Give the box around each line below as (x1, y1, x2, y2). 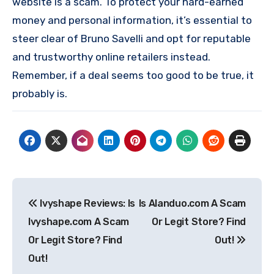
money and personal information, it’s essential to (12, 14, 252, 26)
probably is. (12, 87, 67, 100)
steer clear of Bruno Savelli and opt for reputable (12, 32, 251, 45)
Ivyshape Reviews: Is (37, 198, 135, 209)
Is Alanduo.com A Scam (138, 198, 246, 209)
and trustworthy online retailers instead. (12, 51, 210, 63)
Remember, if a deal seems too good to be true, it (12, 69, 254, 81)
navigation (12, 205, 110, 224)
